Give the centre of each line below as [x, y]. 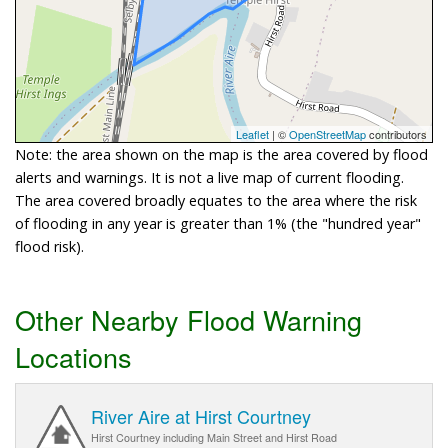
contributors [396, 133]
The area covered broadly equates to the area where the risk [216, 200]
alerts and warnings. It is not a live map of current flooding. [209, 177]
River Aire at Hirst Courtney [201, 416]
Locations [73, 356]
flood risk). [49, 246]
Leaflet [252, 133]
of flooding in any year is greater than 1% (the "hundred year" [218, 223]
